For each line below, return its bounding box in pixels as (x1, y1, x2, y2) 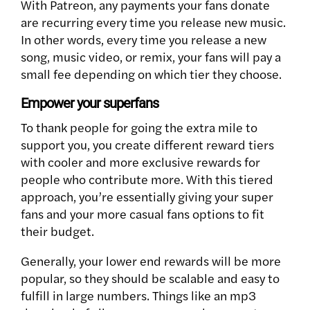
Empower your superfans (21, 95, 158, 112)
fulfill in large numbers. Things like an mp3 (21, 286, 256, 304)
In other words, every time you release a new (21, 30, 266, 48)
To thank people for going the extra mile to (21, 118, 257, 136)
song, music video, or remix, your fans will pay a (21, 48, 281, 66)
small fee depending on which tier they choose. (21, 65, 282, 83)
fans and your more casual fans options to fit (21, 205, 264, 223)
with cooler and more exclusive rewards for (21, 153, 260, 171)
